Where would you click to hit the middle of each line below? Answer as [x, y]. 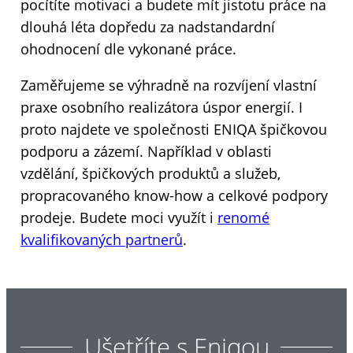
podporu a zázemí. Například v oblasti [146, 152]
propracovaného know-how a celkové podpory [174, 196]
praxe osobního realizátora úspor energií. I [162, 108]
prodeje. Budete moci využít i [119, 218]
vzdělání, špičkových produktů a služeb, [150, 174]
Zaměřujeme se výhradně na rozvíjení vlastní [169, 85]
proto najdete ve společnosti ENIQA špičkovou [174, 130]
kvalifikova [55, 240]
